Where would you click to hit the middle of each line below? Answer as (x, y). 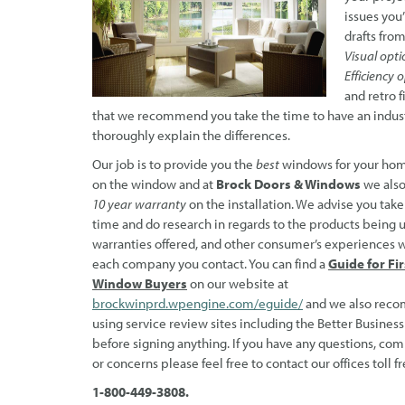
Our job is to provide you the (174, 165)
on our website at (238, 284)
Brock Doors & (259, 184)
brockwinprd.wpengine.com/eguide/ (198, 304)
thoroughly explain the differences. (191, 136)
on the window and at (154, 184)
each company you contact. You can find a (210, 264)
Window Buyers (140, 284)
